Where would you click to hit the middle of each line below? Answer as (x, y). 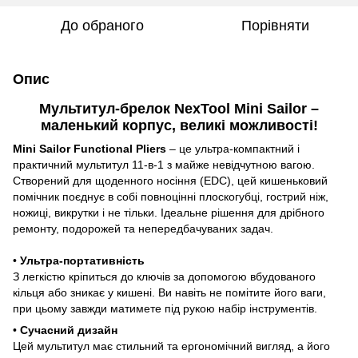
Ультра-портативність (82, 260)
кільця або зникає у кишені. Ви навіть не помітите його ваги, (169, 292)
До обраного (102, 25)
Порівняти (275, 25)
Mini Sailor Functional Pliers (89, 148)
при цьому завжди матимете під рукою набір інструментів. (165, 308)
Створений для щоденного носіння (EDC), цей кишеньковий (170, 180)
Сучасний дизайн (69, 330)
